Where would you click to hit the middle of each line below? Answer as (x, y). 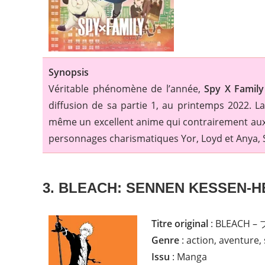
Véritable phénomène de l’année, (127, 88)
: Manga (188, 256)
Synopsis (69, 72)
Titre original (180, 223)
